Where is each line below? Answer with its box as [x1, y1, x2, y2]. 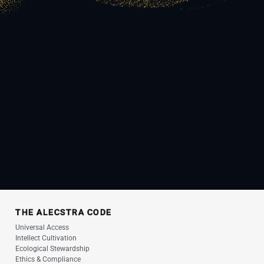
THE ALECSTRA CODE [15, 207, 112, 217]
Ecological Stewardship [15, 245, 90, 253]
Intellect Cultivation [15, 234, 77, 242]
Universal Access [15, 223, 69, 232]
